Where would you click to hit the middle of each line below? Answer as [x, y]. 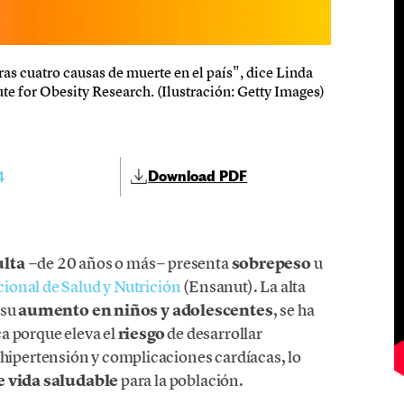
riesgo [141, 334]
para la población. [182, 381]
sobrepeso [271, 264]
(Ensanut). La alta [243, 287]
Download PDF [198, 176]
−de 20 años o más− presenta [128, 263]
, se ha [294, 310]
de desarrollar [213, 334]
